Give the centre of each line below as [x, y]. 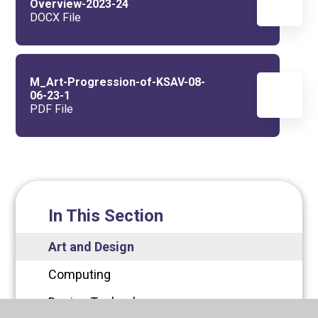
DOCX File [56, 17]
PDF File [52, 109]
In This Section [106, 215]
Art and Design [92, 246]
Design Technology [103, 302]
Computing [80, 274]
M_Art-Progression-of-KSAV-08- [118, 82]
